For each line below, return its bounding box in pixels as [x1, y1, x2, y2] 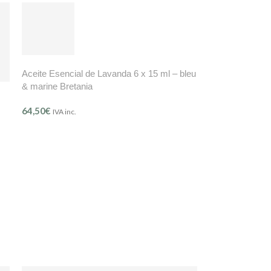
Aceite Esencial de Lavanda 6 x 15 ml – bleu [21, 68, 196, 79]
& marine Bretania [21, 81, 93, 92]
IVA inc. [52, 107, 76, 117]
